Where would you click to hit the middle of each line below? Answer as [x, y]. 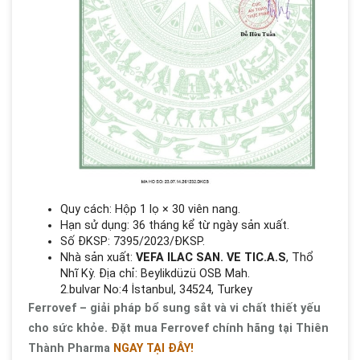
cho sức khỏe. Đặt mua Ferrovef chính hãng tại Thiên [178, 328]
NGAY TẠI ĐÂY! [153, 348]
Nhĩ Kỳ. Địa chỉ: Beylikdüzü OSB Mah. [155, 274]
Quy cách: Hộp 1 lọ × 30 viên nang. [150, 209]
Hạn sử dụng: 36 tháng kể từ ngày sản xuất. [175, 225]
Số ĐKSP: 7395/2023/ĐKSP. [133, 241]
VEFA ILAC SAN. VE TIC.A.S [211, 258]
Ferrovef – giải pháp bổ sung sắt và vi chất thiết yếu [174, 308]
